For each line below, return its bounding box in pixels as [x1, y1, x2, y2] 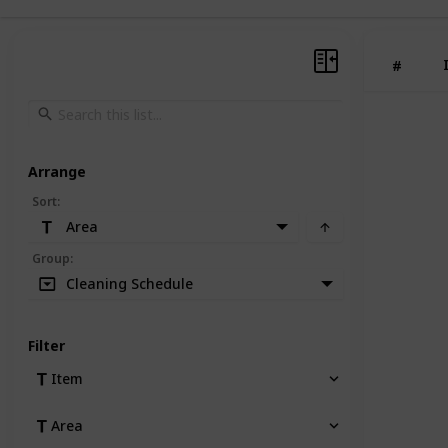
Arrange [28, 162, 86, 182]
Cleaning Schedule [66, 273, 193, 293]
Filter [28, 336, 65, 356]
